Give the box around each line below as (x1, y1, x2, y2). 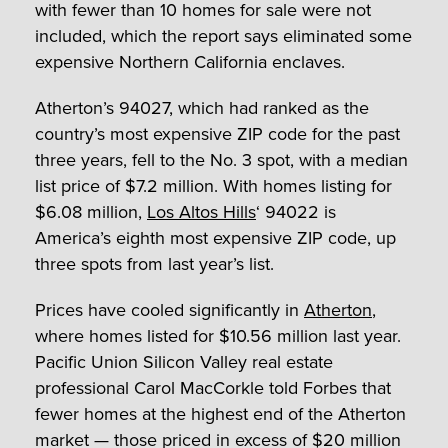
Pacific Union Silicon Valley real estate (35, 349, 333, 376)
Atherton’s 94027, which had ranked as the (35, 95, 369, 122)
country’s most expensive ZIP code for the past (35, 121, 400, 148)
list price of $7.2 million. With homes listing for (35, 173, 392, 200)
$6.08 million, (35, 199, 147, 226)
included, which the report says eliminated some (35, 23, 412, 50)
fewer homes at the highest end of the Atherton (35, 401, 406, 428)
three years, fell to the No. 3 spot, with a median (35, 147, 408, 174)
